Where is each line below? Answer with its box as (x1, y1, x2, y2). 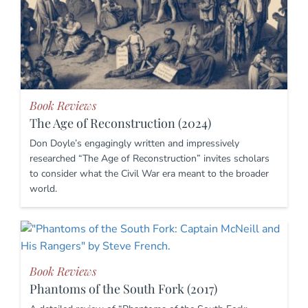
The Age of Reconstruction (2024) (30, 115, 211, 132)
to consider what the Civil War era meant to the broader (30, 167, 269, 181)
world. (30, 182, 57, 196)
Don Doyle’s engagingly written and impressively (30, 137, 239, 151)
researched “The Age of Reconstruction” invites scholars (30, 152, 269, 166)
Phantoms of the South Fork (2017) (30, 280, 217, 298)
